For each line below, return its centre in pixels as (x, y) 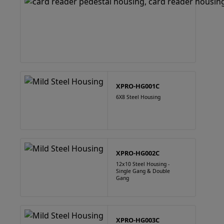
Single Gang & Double (143, 171)
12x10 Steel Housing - (143, 164)
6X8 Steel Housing (138, 97)
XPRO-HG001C (138, 86)
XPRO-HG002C (138, 153)
